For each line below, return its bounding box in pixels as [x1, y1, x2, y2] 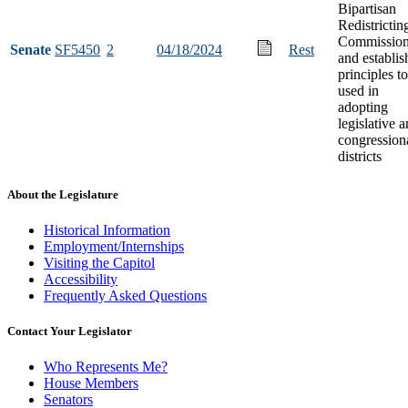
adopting [338, 98, 388, 115]
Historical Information [44, 221, 170, 238]
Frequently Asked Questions [44, 287, 207, 303]
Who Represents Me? [44, 359, 168, 375]
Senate [10, 41, 51, 57]
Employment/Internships [44, 238, 184, 254]
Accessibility [44, 270, 117, 287]
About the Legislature [7, 187, 118, 201]
